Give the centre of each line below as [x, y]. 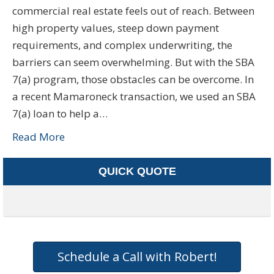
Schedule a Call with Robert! [137, 256]
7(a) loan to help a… [60, 113]
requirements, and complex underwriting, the [122, 45]
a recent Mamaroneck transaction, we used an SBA [134, 96]
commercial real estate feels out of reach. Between [133, 10]
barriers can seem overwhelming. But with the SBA [133, 62]
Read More [39, 136]
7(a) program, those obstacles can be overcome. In [133, 79]
